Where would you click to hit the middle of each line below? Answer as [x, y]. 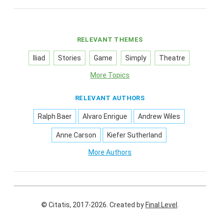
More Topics [110, 75]
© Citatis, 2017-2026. [75, 205]
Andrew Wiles [159, 116]
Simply [136, 58]
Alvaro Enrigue [105, 116]
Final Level [161, 205]
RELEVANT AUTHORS [110, 98]
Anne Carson [76, 135]
